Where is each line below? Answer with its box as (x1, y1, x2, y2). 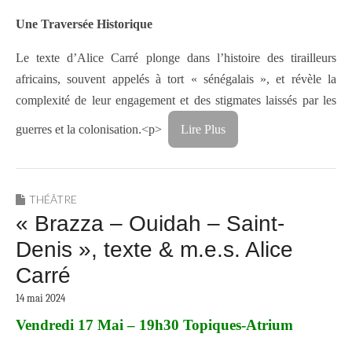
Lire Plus (181, 122, 225, 136)
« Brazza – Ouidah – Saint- (16, 211, 284, 236)
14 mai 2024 (16, 291, 65, 304)
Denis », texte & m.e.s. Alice (16, 236, 293, 262)
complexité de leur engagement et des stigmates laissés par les (16, 93, 336, 107)
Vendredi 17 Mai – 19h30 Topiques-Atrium (16, 317, 293, 334)
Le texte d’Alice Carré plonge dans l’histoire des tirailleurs (16, 50, 336, 64)
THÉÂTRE (29, 192, 77, 206)
